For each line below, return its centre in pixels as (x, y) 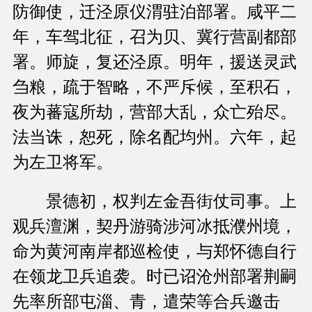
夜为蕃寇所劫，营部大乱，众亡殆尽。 (155, 112)
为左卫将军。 (63, 163)
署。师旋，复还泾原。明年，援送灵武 (155, 62)
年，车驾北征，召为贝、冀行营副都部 (155, 37)
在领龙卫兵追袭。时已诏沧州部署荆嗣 (155, 277)
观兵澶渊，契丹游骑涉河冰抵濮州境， (155, 227)
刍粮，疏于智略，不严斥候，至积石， (155, 87)
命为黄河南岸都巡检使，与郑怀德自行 (155, 252)
